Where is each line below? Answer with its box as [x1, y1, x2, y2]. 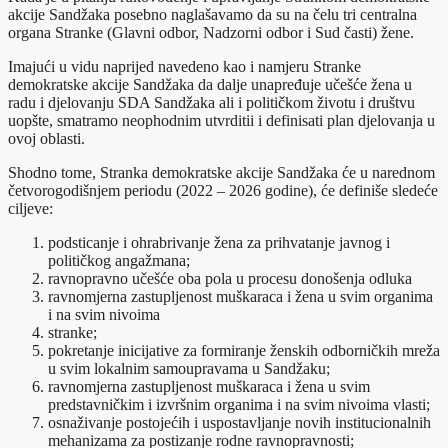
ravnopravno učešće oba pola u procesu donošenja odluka [48, 269, 412, 287]
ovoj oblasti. [8, 129, 85, 147]
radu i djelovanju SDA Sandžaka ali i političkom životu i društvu [8, 93, 415, 111]
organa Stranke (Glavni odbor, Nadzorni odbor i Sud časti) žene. [8, 23, 414, 41]
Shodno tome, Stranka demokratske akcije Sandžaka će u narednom [8, 163, 435, 181]
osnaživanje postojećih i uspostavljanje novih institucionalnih [48, 413, 431, 431]
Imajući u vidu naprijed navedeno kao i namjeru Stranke [8, 57, 361, 75]
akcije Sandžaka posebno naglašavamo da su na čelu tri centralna [8, 5, 417, 23]
